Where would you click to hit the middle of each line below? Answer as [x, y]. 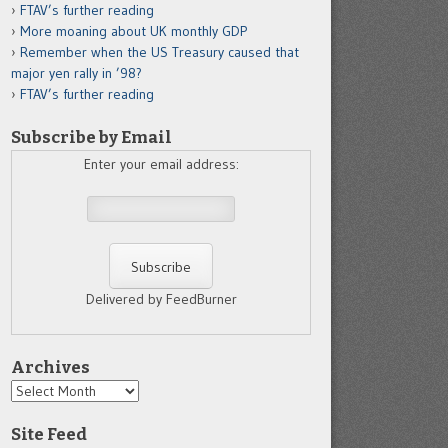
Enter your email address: [161, 164]
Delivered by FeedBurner [161, 298]
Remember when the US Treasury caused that [159, 52]
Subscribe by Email [91, 137]
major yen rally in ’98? [76, 73]
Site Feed [49, 433]
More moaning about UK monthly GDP [133, 31]
